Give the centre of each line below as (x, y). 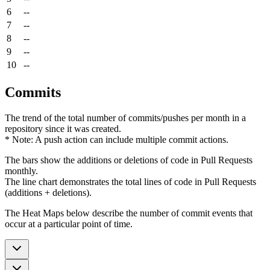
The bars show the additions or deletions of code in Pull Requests (129, 160)
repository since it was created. (63, 128)
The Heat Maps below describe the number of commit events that (129, 213)
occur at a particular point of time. (69, 224)
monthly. (21, 171)
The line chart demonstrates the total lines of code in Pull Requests (130, 181)
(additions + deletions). (48, 192)
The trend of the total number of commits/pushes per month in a (125, 118)
